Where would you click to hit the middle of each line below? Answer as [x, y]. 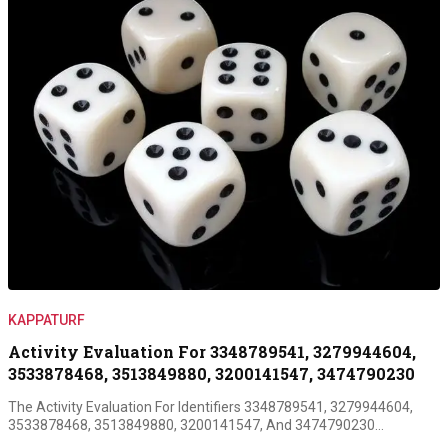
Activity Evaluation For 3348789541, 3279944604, [212, 352]
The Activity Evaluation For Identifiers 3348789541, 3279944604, [210, 407]
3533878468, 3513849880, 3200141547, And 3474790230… [196, 425]
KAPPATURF [46, 320]
